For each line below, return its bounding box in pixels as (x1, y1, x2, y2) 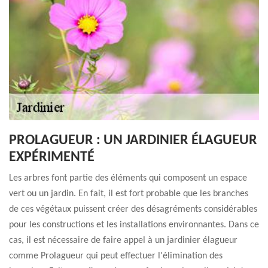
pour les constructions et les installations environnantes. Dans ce (9, 220, 259, 230)
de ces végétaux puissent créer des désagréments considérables (9, 205, 257, 214)
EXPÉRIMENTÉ (9, 150, 95, 165)
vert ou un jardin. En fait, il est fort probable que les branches (9, 189, 248, 199)
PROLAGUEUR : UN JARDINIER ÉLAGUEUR (9, 133, 257, 148)
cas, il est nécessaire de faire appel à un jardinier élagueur (9, 236, 237, 245)
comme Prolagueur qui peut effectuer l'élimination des (9, 251, 223, 261)
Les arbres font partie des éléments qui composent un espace (9, 173, 247, 183)
